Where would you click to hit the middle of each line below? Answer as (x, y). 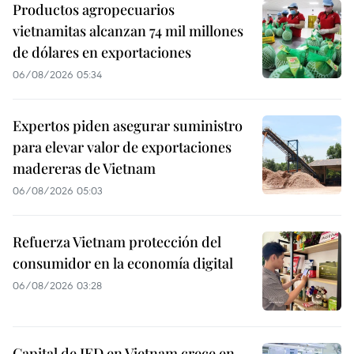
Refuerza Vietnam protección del (117, 241)
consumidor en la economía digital (123, 263)
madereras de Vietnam (84, 168)
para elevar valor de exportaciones (122, 147)
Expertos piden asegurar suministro (128, 125)
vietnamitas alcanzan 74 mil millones (128, 30)
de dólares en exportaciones (102, 52)
